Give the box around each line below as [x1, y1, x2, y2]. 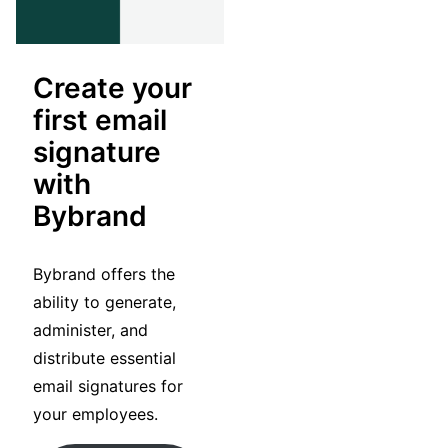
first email [32, 103, 167, 138]
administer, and [32, 320, 148, 341]
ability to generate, [32, 292, 176, 313]
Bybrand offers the [32, 264, 175, 285]
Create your [32, 71, 192, 106]
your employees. [32, 404, 158, 425]
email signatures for [32, 376, 183, 397]
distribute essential [32, 348, 176, 369]
